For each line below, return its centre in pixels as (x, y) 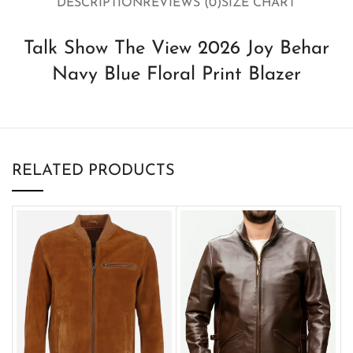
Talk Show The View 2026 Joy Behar (176, 48)
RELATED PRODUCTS (93, 171)
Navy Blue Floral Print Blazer (176, 74)
